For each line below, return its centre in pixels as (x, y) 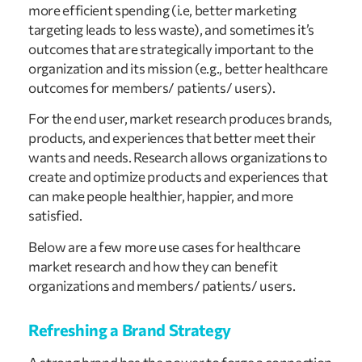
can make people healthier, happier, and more (161, 196)
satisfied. (55, 216)
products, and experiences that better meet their (172, 138)
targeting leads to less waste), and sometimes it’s (172, 30)
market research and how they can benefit (153, 266)
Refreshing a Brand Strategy (130, 329)
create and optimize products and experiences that (178, 177)
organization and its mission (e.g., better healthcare (178, 69)
